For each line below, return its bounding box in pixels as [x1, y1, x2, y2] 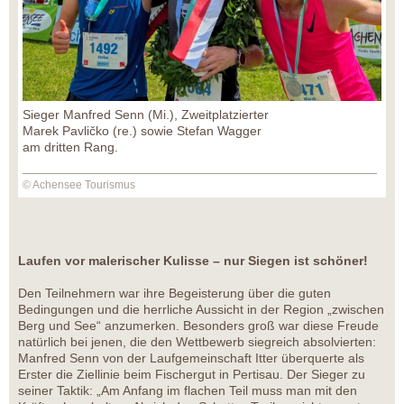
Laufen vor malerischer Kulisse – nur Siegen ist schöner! [18, 253, 368, 269]
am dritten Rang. [23, 140, 118, 155]
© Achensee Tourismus [23, 179, 135, 192]
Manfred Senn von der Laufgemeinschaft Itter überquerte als [18, 351, 364, 366]
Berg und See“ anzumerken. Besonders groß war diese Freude [18, 318, 379, 334]
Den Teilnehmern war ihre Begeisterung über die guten [18, 286, 331, 301]
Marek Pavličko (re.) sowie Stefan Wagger [23, 124, 262, 139]
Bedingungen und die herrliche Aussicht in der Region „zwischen [18, 302, 384, 317]
